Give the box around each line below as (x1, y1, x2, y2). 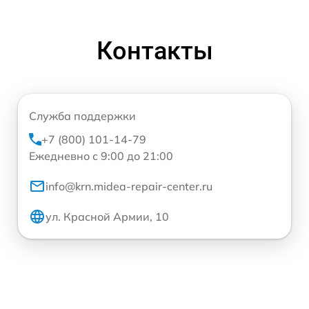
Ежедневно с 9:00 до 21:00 (29, 148, 173, 163)
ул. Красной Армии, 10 (46, 209, 169, 223)
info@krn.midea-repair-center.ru (46, 179, 212, 193)
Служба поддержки (29, 108, 136, 123)
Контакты (96, 36, 213, 66)
